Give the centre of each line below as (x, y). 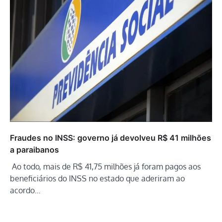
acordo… (25, 190)
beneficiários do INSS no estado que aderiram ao (97, 178)
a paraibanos (34, 149)
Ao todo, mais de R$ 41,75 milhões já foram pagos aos (105, 166)
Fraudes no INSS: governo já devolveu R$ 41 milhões (111, 138)
